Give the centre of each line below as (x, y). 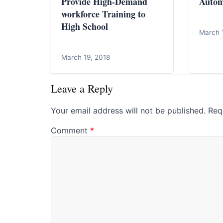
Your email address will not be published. (128, 111)
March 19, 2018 (86, 57)
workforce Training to (103, 14)
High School (85, 27)
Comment (70, 131)
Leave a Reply (82, 89)
